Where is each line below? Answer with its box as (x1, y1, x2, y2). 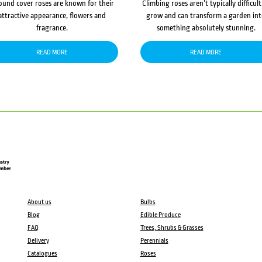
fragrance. (36, 23, 68, 32)
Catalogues (27, 250, 57, 258)
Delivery (27, 237, 49, 245)
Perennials (140, 237, 168, 245)
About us (27, 198, 51, 206)
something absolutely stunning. (156, 23, 256, 32)
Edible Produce (140, 211, 181, 219)
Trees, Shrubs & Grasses (140, 224, 204, 232)
